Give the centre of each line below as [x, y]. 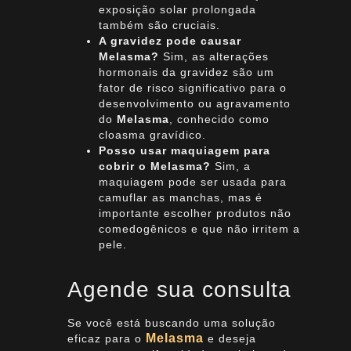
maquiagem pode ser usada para [192, 181]
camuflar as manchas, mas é [180, 197]
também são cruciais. [159, 25]
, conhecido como [219, 119]
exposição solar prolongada [177, 9]
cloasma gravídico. [152, 134]
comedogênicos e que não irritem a [199, 228]
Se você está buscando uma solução [171, 322]
